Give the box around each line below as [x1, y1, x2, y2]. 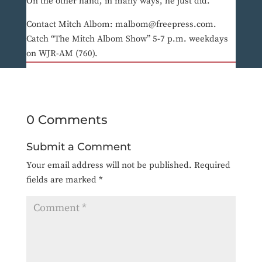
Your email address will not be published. [26, 160, 192, 171]
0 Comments [26, 112, 108, 127]
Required [194, 160, 230, 171]
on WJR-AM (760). [26, 48, 98, 60]
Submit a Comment [26, 140, 131, 154]
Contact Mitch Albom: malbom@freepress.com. [26, 19, 216, 30]
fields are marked [26, 174, 99, 186]
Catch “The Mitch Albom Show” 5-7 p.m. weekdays [26, 33, 228, 45]
